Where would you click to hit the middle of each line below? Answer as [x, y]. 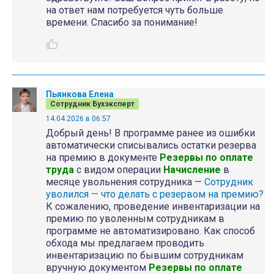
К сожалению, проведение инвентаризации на [153, 206]
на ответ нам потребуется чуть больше [135, 10]
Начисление [192, 170]
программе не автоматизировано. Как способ [150, 231]
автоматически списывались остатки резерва [151, 145]
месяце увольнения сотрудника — [125, 182]
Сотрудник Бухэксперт [92, 104]
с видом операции [119, 170]
